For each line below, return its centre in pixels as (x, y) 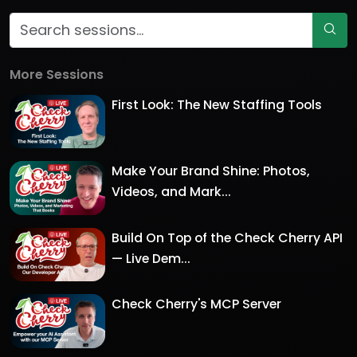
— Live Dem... (151, 258)
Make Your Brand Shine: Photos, (211, 171)
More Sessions (57, 74)
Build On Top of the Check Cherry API (227, 237)
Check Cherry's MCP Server (196, 304)
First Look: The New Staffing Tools (217, 104)
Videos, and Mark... (171, 192)
